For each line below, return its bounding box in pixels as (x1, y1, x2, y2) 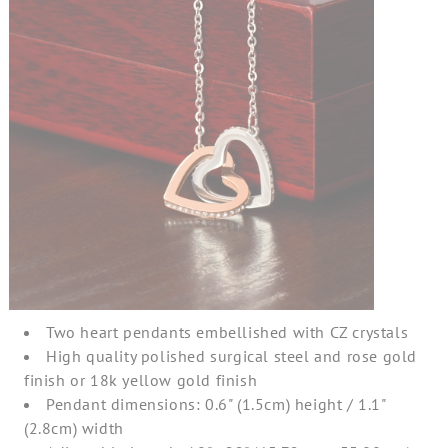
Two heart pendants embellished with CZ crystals (45, 322, 409, 342)
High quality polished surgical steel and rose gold (45, 346, 417, 366)
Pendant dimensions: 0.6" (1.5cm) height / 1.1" (45, 394, 386, 414)
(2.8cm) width (23, 418, 124, 438)
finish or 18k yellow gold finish (23, 370, 258, 390)
